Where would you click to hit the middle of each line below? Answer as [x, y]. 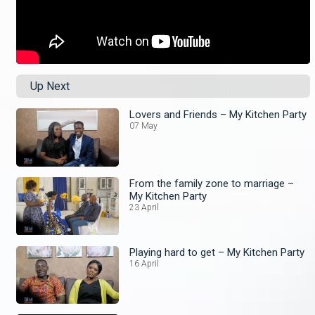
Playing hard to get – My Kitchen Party [217, 252]
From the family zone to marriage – [212, 183]
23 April [144, 207]
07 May [144, 126]
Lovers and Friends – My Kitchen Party [218, 115]
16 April [144, 263]
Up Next [50, 86]
